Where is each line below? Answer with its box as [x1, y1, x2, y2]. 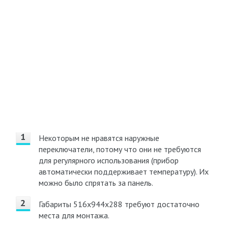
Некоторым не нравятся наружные [38, 133, 159, 143]
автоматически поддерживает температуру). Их [38, 166, 209, 177]
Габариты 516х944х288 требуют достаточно [38, 199, 199, 209]
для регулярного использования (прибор [38, 155, 179, 165]
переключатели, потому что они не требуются [38, 144, 201, 154]
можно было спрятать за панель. [38, 178, 153, 188]
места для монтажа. [38, 210, 109, 220]
